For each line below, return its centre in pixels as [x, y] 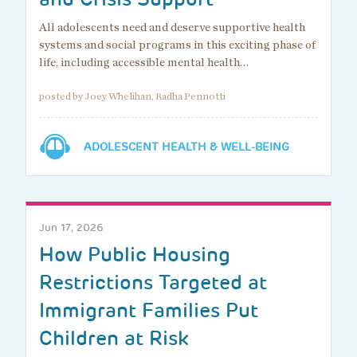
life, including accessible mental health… [144, 63]
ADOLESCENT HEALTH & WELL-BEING [186, 147]
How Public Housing [135, 255]
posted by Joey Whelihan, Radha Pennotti [132, 97]
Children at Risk [114, 339]
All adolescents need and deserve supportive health [172, 28]
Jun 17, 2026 [71, 228]
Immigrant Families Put [149, 311]
